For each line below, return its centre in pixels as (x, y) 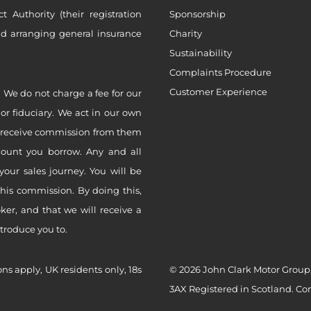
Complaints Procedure (220, 73)
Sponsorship (197, 14)
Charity (186, 34)
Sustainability (201, 53)
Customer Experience (218, 92)
